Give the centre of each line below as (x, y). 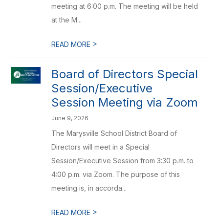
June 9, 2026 (70, 118)
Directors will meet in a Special (101, 147)
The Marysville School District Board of (114, 133)
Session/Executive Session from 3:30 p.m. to (123, 161)
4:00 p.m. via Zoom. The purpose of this (116, 174)
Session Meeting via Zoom (125, 102)
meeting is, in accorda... (89, 188)
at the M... (67, 20)
